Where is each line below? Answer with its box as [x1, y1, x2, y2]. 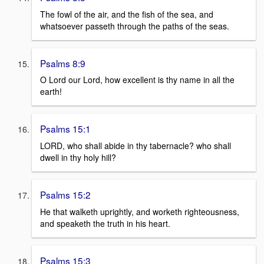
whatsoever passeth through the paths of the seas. [40, 19, 229, 32]
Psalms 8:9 [40, 56, 85, 70]
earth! [40, 85, 62, 98]
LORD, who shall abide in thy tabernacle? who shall [40, 140, 231, 151]
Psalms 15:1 [40, 122, 91, 136]
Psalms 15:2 [40, 188, 91, 201]
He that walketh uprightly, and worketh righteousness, [40, 205, 239, 217]
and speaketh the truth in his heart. [40, 217, 170, 229]
